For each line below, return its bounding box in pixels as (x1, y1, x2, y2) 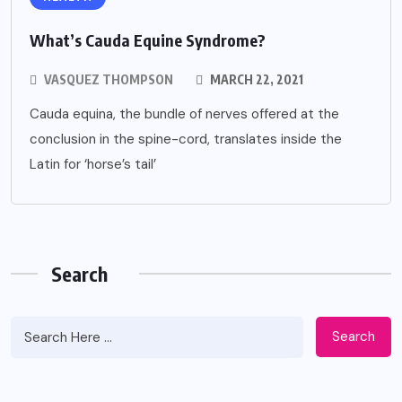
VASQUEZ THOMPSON (44, 71, 173, 87)
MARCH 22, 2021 (207, 71, 303, 87)
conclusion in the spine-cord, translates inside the (30, 129, 342, 148)
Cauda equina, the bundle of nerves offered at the (30, 104, 339, 123)
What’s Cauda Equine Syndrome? (30, 29, 266, 50)
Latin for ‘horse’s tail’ (30, 154, 156, 173)
